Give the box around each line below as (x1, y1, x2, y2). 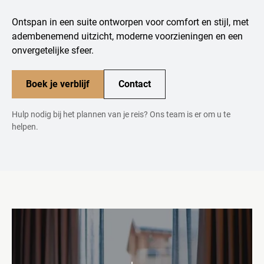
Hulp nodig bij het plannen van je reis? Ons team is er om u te (12, 109, 230, 119)
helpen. (12, 121, 38, 131)
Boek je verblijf (26, 78, 90, 90)
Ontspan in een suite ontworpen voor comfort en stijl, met (12, 16, 249, 28)
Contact (118, 78, 151, 90)
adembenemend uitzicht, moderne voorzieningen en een (12, 30, 243, 42)
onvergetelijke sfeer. (12, 44, 94, 56)
